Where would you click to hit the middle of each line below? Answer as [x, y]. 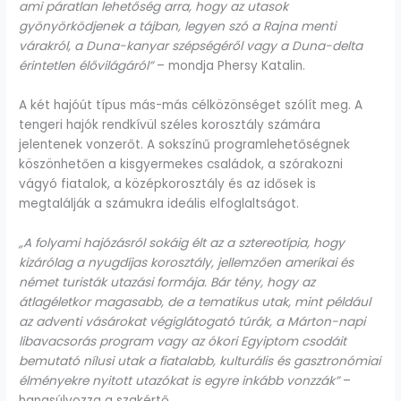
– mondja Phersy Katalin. [230, 66]
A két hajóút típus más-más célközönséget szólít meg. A [191, 106]
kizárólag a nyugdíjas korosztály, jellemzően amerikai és [187, 263]
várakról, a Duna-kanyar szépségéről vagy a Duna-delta [191, 47]
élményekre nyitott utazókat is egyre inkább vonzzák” [179, 381]
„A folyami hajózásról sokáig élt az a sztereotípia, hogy [182, 243]
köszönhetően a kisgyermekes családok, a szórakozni [181, 165]
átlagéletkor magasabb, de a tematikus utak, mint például [195, 303]
